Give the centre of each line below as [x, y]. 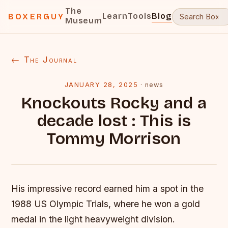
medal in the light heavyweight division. [93, 219]
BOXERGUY [37, 17]
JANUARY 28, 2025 [101, 85]
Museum [84, 21]
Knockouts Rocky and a [114, 103]
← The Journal [44, 60]
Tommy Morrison [114, 139]
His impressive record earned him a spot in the [108, 189]
